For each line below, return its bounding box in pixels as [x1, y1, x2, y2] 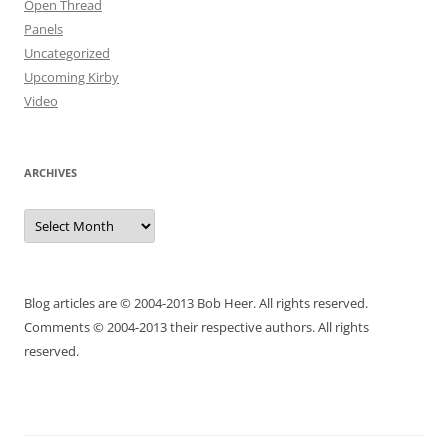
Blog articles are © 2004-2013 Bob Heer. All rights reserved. [24, 294, 368, 313]
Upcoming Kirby [24, 68, 119, 87]
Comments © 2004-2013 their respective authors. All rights [24, 318, 369, 337]
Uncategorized [24, 44, 110, 63]
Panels [24, 20, 63, 39]
